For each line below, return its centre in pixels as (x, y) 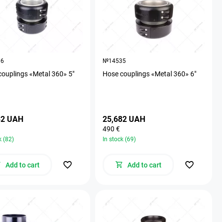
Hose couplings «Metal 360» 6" (149, 74)
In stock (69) (119, 139)
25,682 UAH (124, 119)
